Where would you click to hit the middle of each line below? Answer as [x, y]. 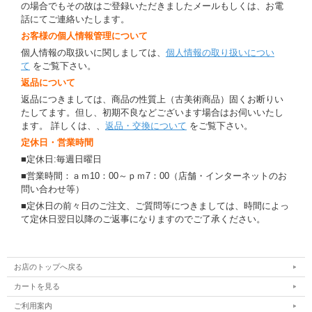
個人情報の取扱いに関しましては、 [93, 53]
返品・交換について [146, 126]
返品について [48, 83]
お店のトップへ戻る [48, 267]
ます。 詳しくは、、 [63, 126]
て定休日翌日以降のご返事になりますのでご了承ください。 [143, 219]
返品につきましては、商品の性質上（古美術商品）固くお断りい [152, 100]
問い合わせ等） [53, 189]
